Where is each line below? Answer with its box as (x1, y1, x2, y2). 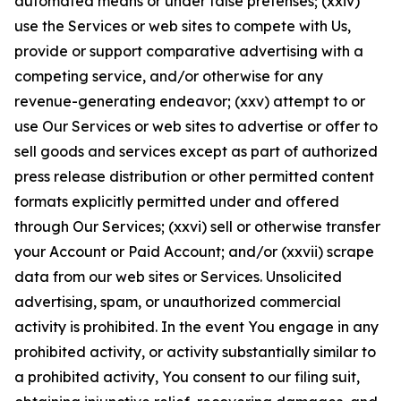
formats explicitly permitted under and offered (14, 192, 339, 210)
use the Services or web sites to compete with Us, (14, 17, 351, 35)
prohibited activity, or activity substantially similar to (14, 343, 376, 361)
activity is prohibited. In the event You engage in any (14, 318, 379, 336)
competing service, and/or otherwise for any (14, 67, 323, 85)
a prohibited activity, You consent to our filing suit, (14, 368, 360, 386)
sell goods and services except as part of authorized (14, 142, 378, 160)
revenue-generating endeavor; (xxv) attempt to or (14, 92, 365, 110)
